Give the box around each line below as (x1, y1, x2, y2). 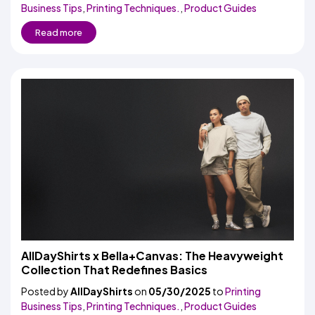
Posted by (21, 285, 70, 297)
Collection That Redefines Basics (21, 262, 207, 277)
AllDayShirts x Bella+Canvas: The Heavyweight (21, 248, 283, 263)
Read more (35, 27, 82, 38)
